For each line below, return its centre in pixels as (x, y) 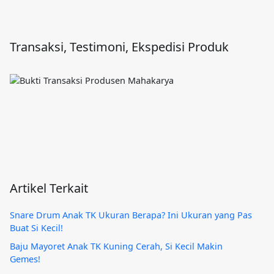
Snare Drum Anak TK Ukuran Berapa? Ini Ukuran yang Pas (131, 215)
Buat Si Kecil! (36, 228)
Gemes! (25, 259)
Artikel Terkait (49, 188)
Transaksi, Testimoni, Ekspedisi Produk (119, 47)
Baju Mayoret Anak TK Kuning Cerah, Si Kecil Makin (116, 246)
